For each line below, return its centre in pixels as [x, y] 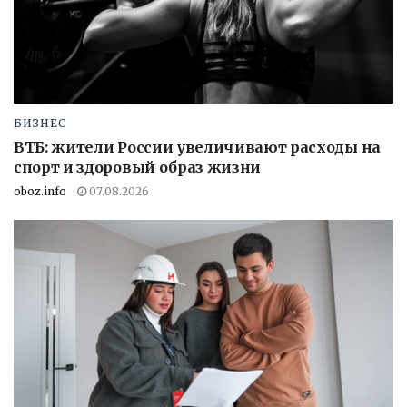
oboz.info [40, 191]
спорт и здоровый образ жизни [138, 167]
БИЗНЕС [40, 123]
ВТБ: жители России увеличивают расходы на [197, 147]
